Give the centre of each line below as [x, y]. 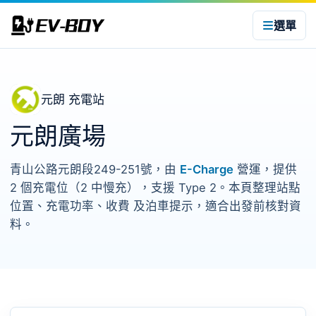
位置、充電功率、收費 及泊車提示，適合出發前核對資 [156, 206]
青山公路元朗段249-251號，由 [95, 169]
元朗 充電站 [73, 99]
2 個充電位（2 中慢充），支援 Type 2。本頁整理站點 [155, 188]
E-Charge [207, 169]
